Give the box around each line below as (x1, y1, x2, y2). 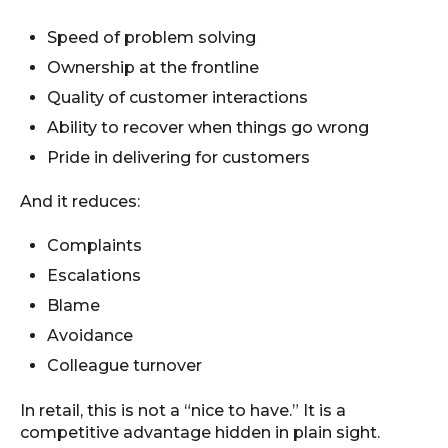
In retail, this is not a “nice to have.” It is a (20, 400, 346, 420)
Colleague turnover (47, 356, 203, 376)
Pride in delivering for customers (47, 147, 311, 167)
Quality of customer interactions (47, 87, 309, 107)
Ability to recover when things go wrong (47, 117, 370, 137)
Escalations (47, 266, 142, 286)
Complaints (47, 236, 143, 256)
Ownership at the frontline (47, 57, 260, 77)
